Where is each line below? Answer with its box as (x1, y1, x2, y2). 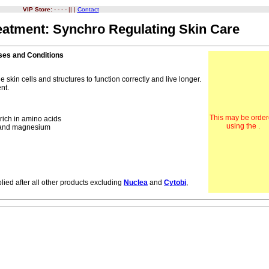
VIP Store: (22, 6, 52, 13)
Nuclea (124, 178, 148, 187)
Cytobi (164, 178, 186, 187)
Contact (77, 6, 99, 13)
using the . (226, 121, 260, 130)
